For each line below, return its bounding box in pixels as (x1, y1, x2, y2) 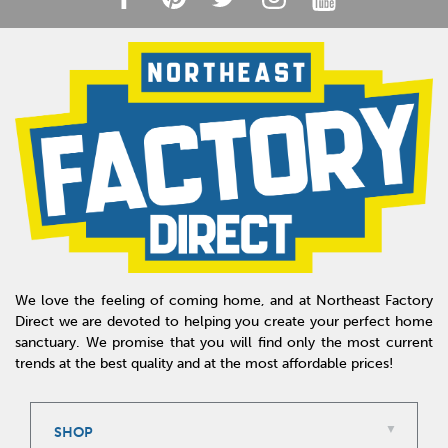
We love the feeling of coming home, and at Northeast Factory (15, 291, 433, 309)
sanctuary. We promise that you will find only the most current (15, 333, 433, 351)
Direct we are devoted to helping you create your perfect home (15, 312, 433, 330)
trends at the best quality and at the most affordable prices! (15, 354, 393, 372)
